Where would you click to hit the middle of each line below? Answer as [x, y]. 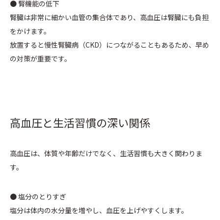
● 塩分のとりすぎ [38, 197]
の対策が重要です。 [41, 59]
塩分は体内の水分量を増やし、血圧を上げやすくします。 [99, 210]
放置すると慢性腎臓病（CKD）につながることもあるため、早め [110, 45]
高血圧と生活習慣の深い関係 [80, 123]
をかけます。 [30, 31]
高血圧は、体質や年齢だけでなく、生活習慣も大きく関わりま [106, 153]
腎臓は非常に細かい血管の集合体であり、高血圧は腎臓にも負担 [109, 17]
